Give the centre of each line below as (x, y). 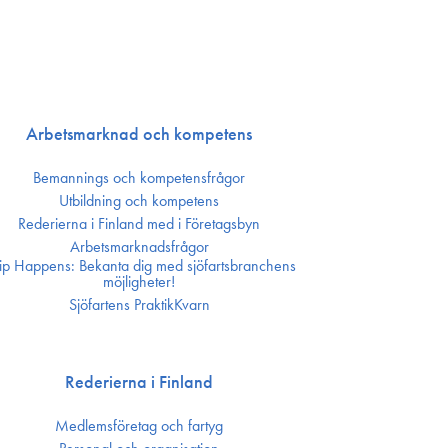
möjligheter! (139, 281)
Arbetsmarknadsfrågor (139, 246)
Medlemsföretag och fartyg (139, 425)
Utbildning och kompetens (139, 200)
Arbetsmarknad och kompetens (139, 133)
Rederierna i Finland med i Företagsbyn (139, 223)
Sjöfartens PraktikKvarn (139, 304)
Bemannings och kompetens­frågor (139, 177)
